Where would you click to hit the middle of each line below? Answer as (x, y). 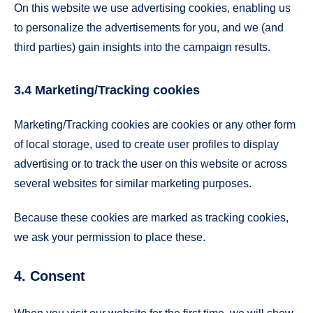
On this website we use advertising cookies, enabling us (152, 8)
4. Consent (50, 276)
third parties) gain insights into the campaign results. (142, 48)
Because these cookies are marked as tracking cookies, (151, 217)
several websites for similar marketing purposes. (133, 184)
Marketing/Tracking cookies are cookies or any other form (155, 125)
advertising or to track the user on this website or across (151, 164)
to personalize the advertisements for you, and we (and (149, 28)
